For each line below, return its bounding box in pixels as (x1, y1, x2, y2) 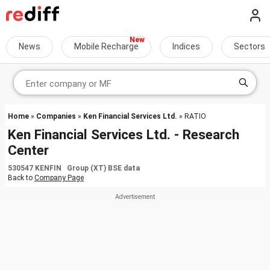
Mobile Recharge (74, 42, 139, 51)
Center (8, 142, 49, 158)
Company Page (34, 174, 84, 182)
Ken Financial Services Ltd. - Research (8, 127, 239, 142)
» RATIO (177, 112, 206, 121)
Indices (172, 42, 200, 51)
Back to (8, 174, 34, 182)
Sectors (234, 42, 265, 51)
